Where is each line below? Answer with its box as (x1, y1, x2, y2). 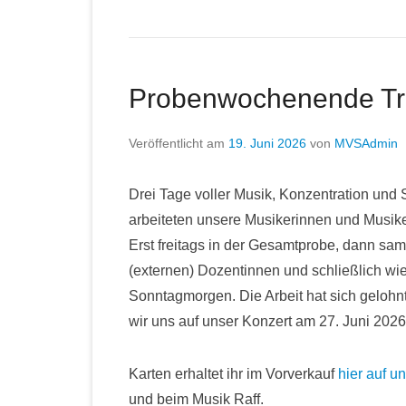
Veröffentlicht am (129, 136, 228, 150)
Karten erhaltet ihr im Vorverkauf (129, 366, 338, 382)
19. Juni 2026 (228, 136, 306, 150)
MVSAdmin (334, 136, 398, 150)
